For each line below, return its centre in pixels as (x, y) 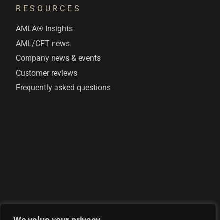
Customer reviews (47, 73)
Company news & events (58, 58)
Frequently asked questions (63, 88)
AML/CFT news (43, 44)
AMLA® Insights (44, 29)
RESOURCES (49, 8)
